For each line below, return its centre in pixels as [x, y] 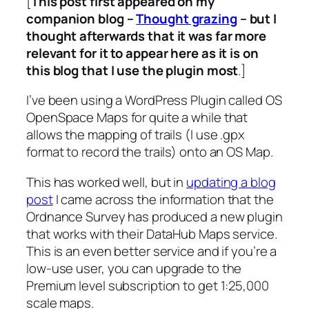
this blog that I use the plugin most [132, 70]
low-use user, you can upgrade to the [134, 268]
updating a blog [231, 182]
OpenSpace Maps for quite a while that [137, 118]
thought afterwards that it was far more [147, 36]
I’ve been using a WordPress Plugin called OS [154, 100]
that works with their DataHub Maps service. [152, 233]
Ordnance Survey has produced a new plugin [154, 216]
